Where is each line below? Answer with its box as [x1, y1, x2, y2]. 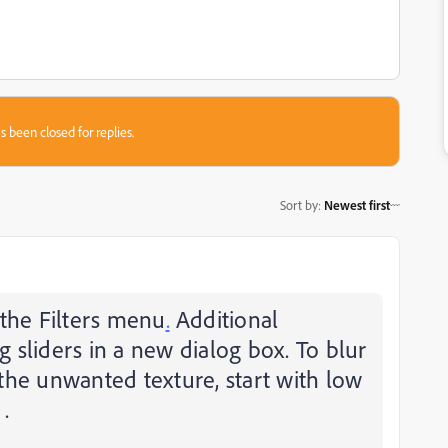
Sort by [280, 196, 318, 213]
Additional [169, 305, 279, 334]
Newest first [324, 196, 390, 213]
